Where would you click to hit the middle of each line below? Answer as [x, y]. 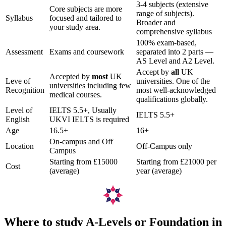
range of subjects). [165, 13]
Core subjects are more [86, 9]
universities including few [90, 85]
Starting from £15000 [83, 161]
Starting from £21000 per [176, 161]
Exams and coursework [87, 51]
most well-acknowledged [176, 90]
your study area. [75, 27]
